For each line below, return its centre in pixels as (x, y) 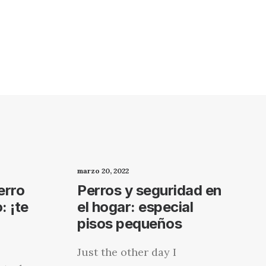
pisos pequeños (130, 224)
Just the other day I (127, 252)
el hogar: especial (135, 207)
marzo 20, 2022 (103, 171)
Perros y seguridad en (150, 190)
